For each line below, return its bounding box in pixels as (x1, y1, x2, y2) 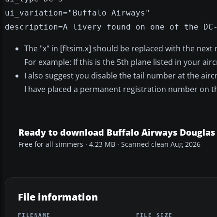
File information (18, 190, 98, 203)
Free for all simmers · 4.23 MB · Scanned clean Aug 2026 (18, 139, 201, 149)
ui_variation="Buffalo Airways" (5, 8, 150, 17)
